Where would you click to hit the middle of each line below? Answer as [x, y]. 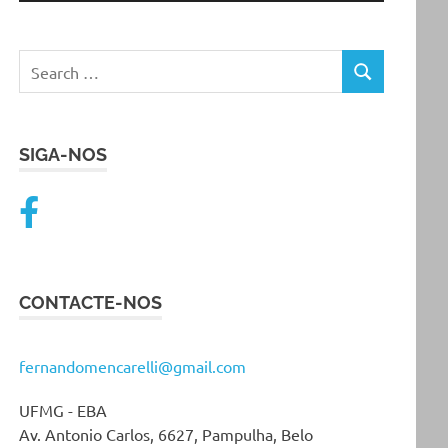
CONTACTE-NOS [91, 302]
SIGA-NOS [63, 154]
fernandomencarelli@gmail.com [133, 365]
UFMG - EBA [63, 409]
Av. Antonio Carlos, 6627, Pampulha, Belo [166, 433]
